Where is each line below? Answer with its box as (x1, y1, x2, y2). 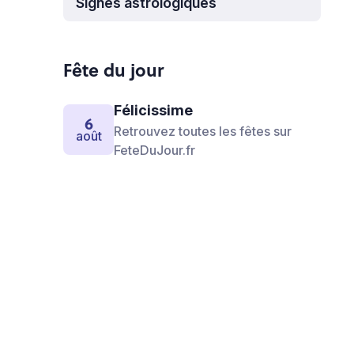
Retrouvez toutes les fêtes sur (114, 123, 292, 139)
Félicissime (114, 102, 193, 119)
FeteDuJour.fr (114, 142, 195, 158)
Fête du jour (63, 57, 164, 82)
